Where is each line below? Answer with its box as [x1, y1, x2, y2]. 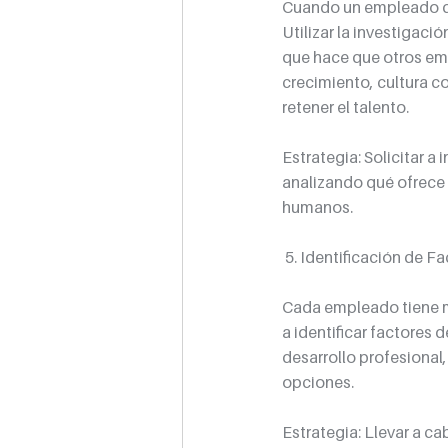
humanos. [282, 197, 353, 218]
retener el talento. [282, 97, 409, 118]
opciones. [282, 372, 354, 393]
